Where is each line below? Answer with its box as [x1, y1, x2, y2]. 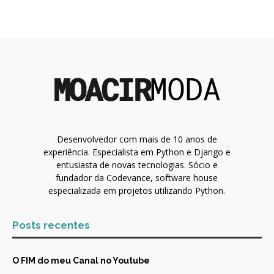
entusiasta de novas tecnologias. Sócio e [56, 159, 218, 171]
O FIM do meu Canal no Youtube [12, 256, 150, 266]
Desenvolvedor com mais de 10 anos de [56, 133, 217, 146]
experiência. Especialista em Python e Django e [43, 146, 231, 158]
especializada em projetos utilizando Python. [48, 185, 226, 197]
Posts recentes [12, 219, 90, 232]
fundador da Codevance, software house [56, 172, 218, 184]
